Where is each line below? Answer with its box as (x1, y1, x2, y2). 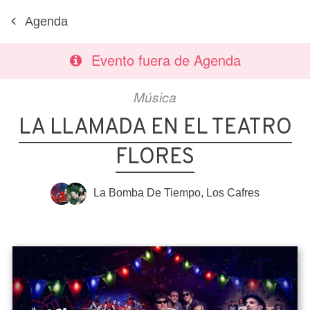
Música (134, 87, 176, 106)
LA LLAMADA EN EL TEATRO (18, 114, 292, 142)
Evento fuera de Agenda (91, 50, 241, 70)
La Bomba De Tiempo (93, 187, 201, 199)
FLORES (116, 144, 194, 172)
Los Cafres (206, 187, 259, 199)
